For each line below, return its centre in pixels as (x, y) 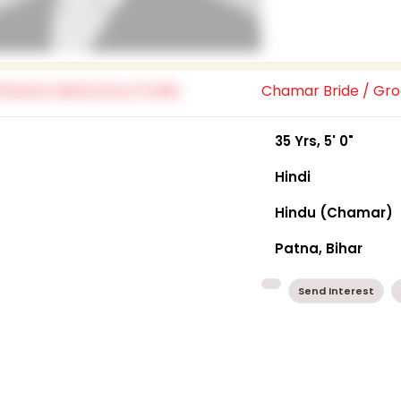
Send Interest (337, 290)
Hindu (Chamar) (334, 212)
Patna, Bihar (319, 248)
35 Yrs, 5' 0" (315, 141)
